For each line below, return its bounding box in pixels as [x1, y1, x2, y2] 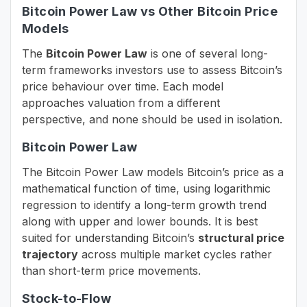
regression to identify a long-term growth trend [22, 198, 267, 212]
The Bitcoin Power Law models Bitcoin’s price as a [22, 165, 284, 180]
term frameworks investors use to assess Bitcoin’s [22, 63, 282, 77]
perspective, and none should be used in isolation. [22, 112, 282, 127]
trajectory [22, 247, 78, 262]
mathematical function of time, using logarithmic [22, 182, 271, 196]
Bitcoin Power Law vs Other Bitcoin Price [22, 4, 278, 19]
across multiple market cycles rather [78, 247, 272, 262]
